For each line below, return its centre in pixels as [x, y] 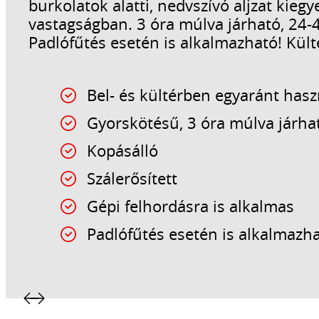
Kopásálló [123, 150]
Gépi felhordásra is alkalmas [191, 206]
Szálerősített [132, 178]
